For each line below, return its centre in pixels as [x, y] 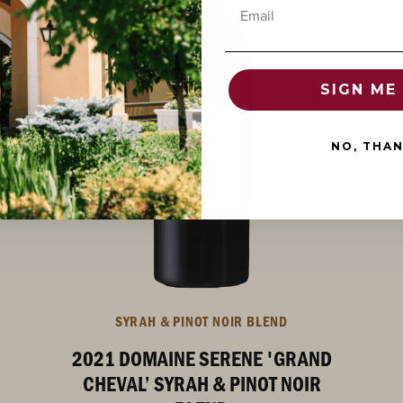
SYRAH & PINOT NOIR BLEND [201, 321]
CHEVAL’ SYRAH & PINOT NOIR [201, 383]
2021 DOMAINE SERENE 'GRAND [201, 358]
